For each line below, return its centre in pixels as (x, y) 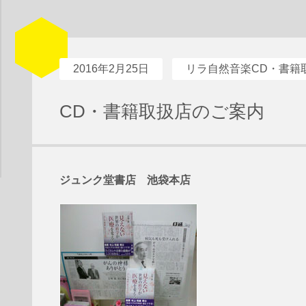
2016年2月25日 (111, 69)
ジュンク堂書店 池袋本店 (125, 180)
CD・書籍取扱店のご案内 (162, 111)
